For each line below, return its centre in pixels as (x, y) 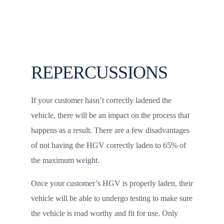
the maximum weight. (65, 160)
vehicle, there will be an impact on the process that (110, 115)
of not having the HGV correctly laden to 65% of (108, 145)
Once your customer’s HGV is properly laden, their (112, 183)
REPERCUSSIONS (99, 72)
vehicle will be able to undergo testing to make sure (111, 198)
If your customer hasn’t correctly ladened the (101, 100)
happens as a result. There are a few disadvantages (110, 130)
